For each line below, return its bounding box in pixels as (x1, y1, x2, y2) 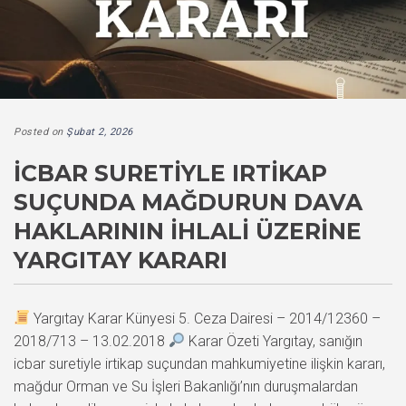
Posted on (14, 125, 66, 138)
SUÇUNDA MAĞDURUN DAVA (14, 188, 362, 216)
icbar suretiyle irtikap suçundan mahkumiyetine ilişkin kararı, (14, 354, 385, 372)
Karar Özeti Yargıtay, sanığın (185, 332, 363, 350)
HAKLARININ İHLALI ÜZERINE (14, 217, 362, 245)
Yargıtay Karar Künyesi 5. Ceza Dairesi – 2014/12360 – (30, 309, 382, 327)
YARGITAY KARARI (14, 246, 227, 274)
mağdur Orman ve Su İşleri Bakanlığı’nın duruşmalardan (14, 377, 358, 395)
